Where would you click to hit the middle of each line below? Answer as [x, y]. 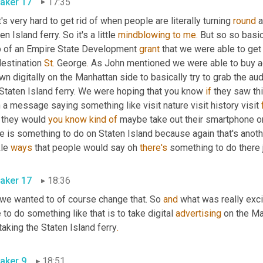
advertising [198, 214]
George [71, 63]
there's [154, 147]
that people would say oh [86, 147]
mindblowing [144, 35]
